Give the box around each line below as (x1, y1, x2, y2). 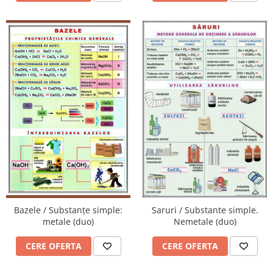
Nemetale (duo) (173, 215, 236, 227)
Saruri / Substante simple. (151, 204, 258, 216)
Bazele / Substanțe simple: (14, 204, 122, 216)
